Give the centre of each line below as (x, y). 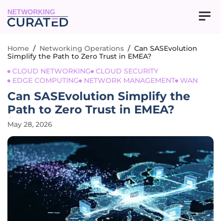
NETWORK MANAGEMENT (129, 80)
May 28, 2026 (30, 124)
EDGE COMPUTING (46, 80)
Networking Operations (82, 48)
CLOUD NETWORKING (52, 71)
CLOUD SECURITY (127, 71)
